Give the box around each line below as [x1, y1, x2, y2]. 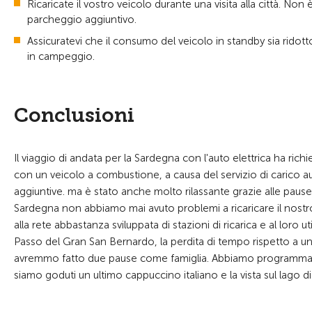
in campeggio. [27, 50, 95, 63]
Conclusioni [14, 104, 134, 127]
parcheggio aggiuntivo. [27, 13, 136, 26]
